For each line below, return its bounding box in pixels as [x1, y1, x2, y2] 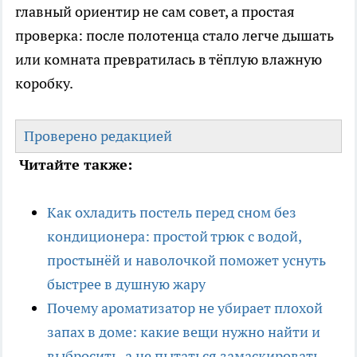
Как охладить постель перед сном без [47, 203, 296, 222]
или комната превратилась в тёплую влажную [15, 50, 322, 69]
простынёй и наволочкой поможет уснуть [47, 251, 326, 270]
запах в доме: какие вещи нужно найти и [47, 323, 320, 342]
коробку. [15, 74, 73, 93]
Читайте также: [15, 155, 132, 175]
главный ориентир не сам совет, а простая [15, 2, 295, 22]
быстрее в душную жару [47, 275, 206, 294]
